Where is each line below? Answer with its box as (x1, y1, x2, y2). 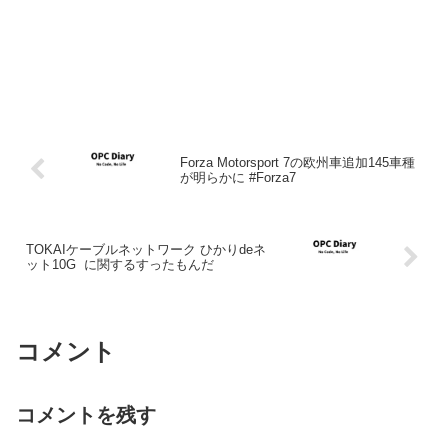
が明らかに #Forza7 (179, 169, 296, 185)
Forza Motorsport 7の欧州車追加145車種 (179, 154, 415, 170)
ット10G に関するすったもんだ (26, 257, 214, 273)
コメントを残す (16, 404, 156, 427)
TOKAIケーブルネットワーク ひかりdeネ (26, 242, 266, 258)
